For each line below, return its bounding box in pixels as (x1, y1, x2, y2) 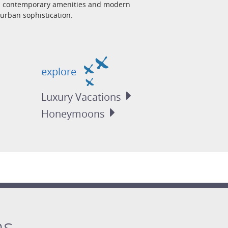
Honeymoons (41, 107, 105, 121)
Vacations (75, 90, 122, 104)
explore (41, 64, 79, 78)
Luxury (41, 90, 76, 104)
